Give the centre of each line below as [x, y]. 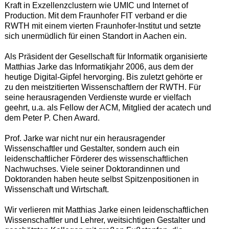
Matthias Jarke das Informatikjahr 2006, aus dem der [99, 66]
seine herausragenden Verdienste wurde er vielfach [98, 97]
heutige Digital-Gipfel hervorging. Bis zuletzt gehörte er [103, 77]
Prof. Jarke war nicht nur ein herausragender [85, 138]
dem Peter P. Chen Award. [52, 118]
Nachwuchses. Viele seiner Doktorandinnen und [92, 169]
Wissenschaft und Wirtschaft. [56, 189]
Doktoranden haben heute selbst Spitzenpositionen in [101, 179]
